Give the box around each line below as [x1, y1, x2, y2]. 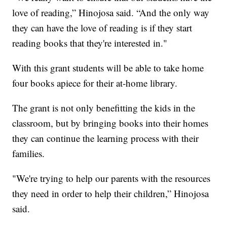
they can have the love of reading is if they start [12, 21, 193, 34]
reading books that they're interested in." [12, 36, 168, 50]
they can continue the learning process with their [12, 132, 199, 145]
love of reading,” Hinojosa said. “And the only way [12, 6, 210, 19]
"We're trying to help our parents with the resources [12, 172, 211, 185]
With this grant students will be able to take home [12, 61, 204, 74]
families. [12, 147, 45, 160]
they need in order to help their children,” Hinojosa [12, 187, 209, 200]
